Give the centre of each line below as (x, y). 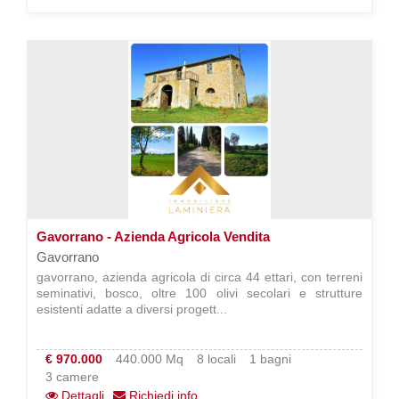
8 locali (216, 359)
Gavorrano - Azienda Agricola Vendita (153, 236)
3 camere (72, 377)
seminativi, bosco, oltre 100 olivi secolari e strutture (199, 293)
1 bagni (270, 359)
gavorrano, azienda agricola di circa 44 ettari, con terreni (199, 277)
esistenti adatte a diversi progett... (132, 309)
